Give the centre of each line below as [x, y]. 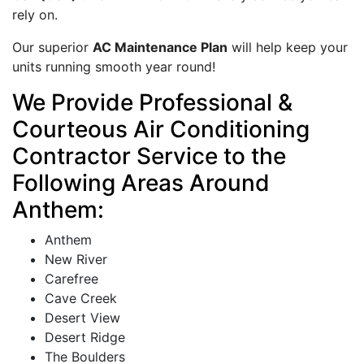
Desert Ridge [85, 337]
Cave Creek [81, 298]
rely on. [35, 14]
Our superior [52, 47]
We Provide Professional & [152, 102]
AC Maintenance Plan [160, 47]
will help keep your [288, 47]
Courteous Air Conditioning [161, 129]
